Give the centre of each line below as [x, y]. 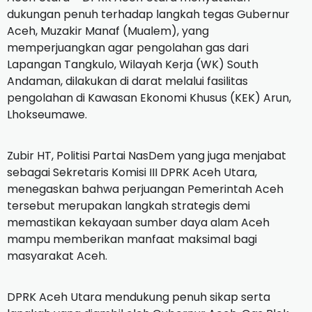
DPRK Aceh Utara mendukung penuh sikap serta [139, 297]
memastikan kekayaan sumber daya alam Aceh [138, 223]
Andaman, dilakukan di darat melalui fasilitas [127, 81]
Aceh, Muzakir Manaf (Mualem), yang [108, 31]
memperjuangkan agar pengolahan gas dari [128, 48]
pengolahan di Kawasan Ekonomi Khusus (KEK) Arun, [149, 98]
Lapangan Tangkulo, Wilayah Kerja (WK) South [133, 65]
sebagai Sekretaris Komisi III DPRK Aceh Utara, [132, 173]
